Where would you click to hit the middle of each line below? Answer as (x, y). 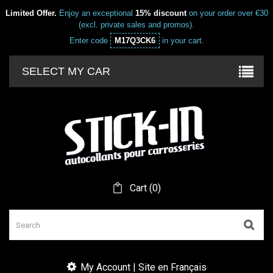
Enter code (90, 41)
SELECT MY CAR (66, 71)
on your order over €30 (227, 13)
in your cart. (182, 41)
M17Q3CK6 (135, 41)
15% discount (161, 13)
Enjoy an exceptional (96, 13)
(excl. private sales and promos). (136, 25)
